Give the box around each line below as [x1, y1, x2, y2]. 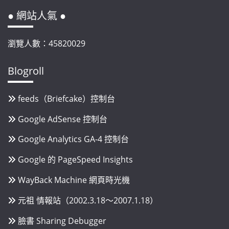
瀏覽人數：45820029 [8, 38, 85, 50]
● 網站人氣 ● [8, 9, 66, 23]
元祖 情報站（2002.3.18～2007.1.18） [18, 194, 158, 206]
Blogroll [8, 63, 44, 78]
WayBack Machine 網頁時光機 [18, 174, 130, 186]
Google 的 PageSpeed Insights [18, 154, 133, 166]
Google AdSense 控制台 [18, 113, 107, 125]
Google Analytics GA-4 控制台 [18, 133, 129, 145]
